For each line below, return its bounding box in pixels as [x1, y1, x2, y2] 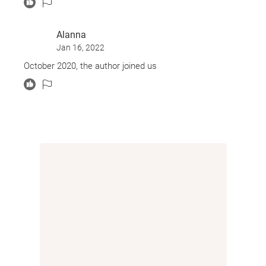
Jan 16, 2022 [56, 42, 104, 52]
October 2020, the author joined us [24, 60, 157, 71]
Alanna [56, 28, 86, 40]
